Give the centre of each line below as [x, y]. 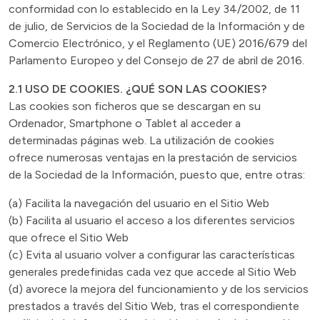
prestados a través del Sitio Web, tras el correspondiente [154, 306]
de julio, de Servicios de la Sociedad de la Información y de [157, 26]
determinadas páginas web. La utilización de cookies [141, 140]
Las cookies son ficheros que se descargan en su [135, 106]
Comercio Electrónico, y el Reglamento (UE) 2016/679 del [158, 43]
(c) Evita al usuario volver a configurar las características [152, 255]
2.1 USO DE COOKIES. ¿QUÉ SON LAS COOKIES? [137, 89]
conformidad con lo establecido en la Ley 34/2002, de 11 [154, 9]
